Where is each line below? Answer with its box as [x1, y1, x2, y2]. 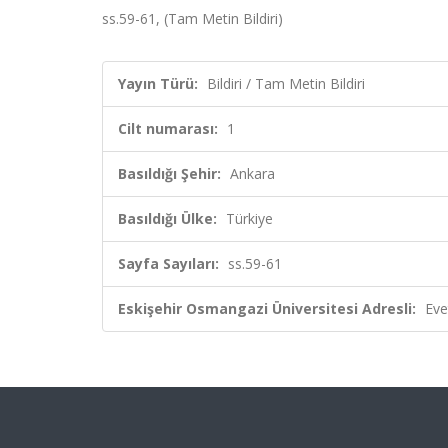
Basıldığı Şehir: [118, 164, 221, 183]
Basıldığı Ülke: [118, 209, 217, 228]
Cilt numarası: [118, 119, 218, 138]
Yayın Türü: [118, 74, 198, 93]
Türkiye [226, 209, 273, 228]
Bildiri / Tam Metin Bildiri [207, 74, 365, 93]
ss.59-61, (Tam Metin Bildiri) [102, 9, 283, 28]
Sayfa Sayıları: [118, 254, 219, 273]
